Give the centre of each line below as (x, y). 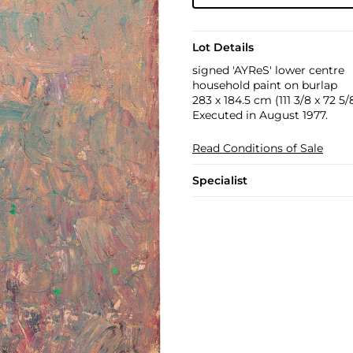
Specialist (219, 180)
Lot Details (223, 47)
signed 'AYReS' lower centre (268, 70)
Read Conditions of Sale (257, 148)
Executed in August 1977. (260, 115)
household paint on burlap (264, 85)
